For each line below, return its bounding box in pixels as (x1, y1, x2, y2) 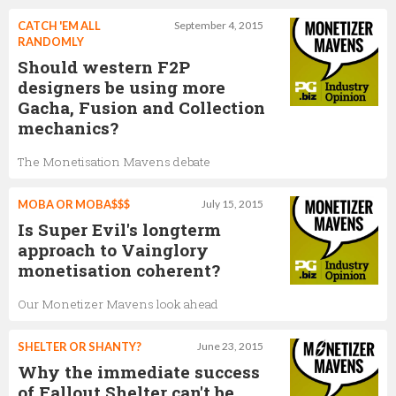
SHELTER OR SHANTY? (18, 339, 141, 354)
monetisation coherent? (18, 258, 220, 281)
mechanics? (18, 116, 118, 139)
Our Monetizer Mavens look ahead (18, 295, 218, 312)
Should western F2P (18, 55, 190, 78)
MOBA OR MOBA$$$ (18, 196, 130, 211)
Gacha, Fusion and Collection (18, 95, 265, 118)
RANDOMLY (18, 34, 84, 49)
